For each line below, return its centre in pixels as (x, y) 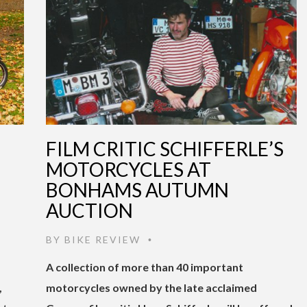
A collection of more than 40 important (145, 267)
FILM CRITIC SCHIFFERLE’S (165, 148)
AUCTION (89, 210)
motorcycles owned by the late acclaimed (151, 287)
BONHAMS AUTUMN (137, 189)
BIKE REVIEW (102, 239)
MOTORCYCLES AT (128, 169)
